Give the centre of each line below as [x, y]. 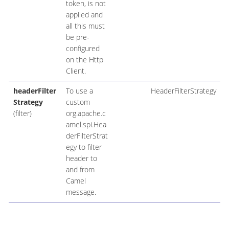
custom [78, 102]
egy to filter [84, 147]
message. [81, 192]
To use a [79, 90]
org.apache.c [86, 113]
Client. [76, 71]
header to [81, 158]
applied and [84, 14]
